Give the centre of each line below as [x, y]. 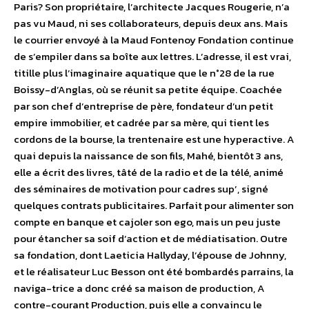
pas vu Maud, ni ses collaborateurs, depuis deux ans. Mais [151, 23]
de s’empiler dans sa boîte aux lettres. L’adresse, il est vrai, [152, 57]
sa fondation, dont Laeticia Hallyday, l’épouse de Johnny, [150, 255]
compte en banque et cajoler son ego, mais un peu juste [147, 222]
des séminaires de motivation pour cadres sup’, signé [141, 189]
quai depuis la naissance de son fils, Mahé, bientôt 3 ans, [148, 156]
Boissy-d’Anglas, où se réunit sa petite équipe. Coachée [148, 90]
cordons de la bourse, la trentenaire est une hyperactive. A [154, 139]
